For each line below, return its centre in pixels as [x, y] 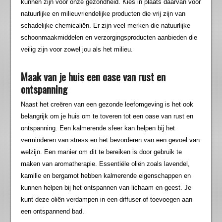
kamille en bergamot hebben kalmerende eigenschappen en [106, 175]
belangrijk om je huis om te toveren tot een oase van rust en [107, 116]
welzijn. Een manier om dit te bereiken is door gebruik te [102, 152]
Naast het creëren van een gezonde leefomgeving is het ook [107, 104]
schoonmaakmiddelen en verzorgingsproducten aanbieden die [109, 37]
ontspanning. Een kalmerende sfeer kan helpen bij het [98, 128]
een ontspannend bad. [53, 211]
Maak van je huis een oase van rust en [93, 76]
